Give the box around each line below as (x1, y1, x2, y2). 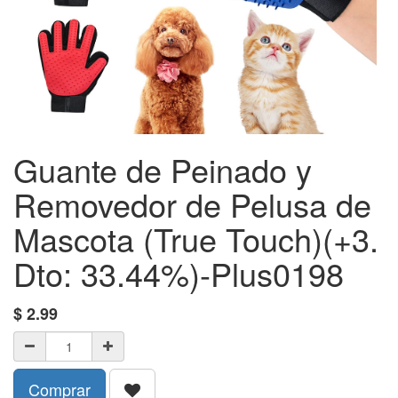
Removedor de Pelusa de (13, 181, 371, 227)
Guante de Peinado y (13, 147, 312, 192)
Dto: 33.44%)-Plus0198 (13, 251, 344, 296)
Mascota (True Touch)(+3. (13, 216, 378, 261)
